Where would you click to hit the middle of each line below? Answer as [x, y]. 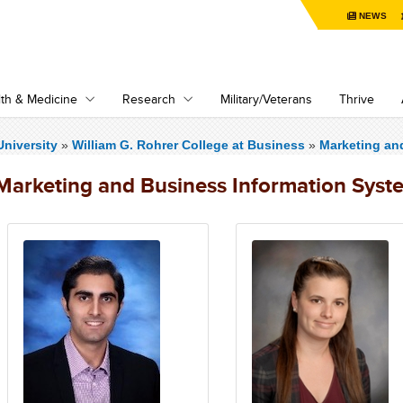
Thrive [357, 99]
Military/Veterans [266, 99]
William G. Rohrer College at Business [190, 145]
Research [149, 99]
